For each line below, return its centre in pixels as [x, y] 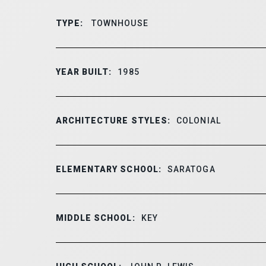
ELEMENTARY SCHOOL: [108, 169]
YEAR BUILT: [84, 72]
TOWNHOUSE [118, 23]
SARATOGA [191, 169]
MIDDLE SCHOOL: [95, 218]
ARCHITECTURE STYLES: [113, 120]
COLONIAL [199, 120]
